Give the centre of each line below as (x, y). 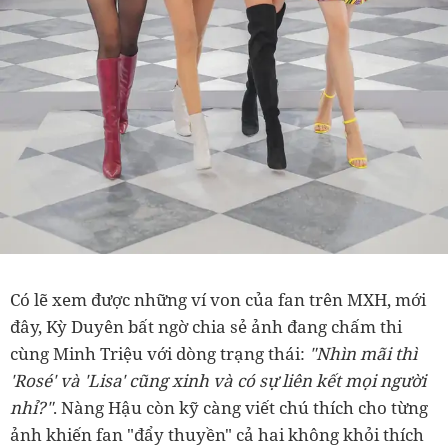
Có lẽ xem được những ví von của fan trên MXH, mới (218, 299)
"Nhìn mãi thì (363, 353)
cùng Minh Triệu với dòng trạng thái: (159, 353)
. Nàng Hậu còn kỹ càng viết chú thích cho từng (240, 407)
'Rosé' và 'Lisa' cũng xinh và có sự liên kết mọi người (218, 380)
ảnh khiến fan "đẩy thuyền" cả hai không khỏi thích (217, 434)
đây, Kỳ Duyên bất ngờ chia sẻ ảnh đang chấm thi (206, 326)
